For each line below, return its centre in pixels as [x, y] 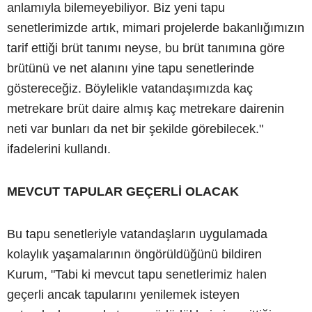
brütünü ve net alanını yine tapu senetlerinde [131, 68]
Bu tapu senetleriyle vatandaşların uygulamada [137, 234]
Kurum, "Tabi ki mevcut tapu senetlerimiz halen [137, 274]
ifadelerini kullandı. [59, 149]
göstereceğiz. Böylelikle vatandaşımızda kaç [130, 88]
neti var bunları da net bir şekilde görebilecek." [135, 128]
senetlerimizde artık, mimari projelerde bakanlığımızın [156, 28]
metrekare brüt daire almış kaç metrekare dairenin [146, 108]
